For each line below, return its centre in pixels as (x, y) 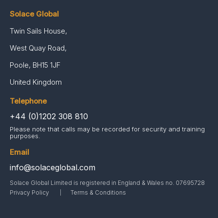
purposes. (25, 136)
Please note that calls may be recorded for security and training (107, 129)
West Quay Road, (38, 48)
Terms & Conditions (98, 192)
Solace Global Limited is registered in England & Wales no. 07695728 (107, 183)
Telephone (28, 101)
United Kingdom (36, 82)
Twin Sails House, (38, 31)
